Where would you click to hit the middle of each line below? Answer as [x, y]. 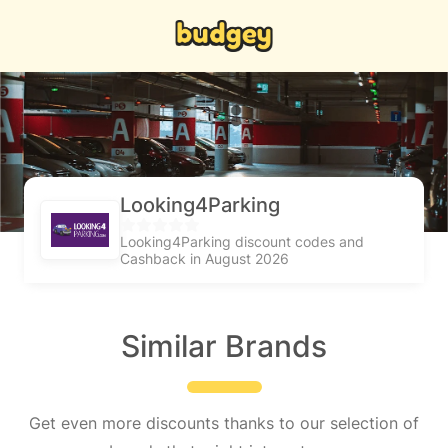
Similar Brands [224, 346]
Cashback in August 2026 [204, 258]
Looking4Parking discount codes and [242, 241]
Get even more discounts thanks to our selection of [224, 423]
